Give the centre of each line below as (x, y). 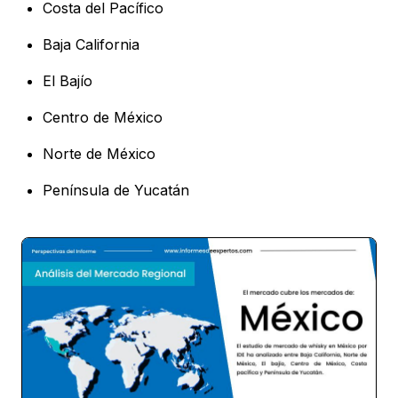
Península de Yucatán (116, 191)
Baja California (91, 45)
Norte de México (99, 154)
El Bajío (68, 81)
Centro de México (103, 118)
